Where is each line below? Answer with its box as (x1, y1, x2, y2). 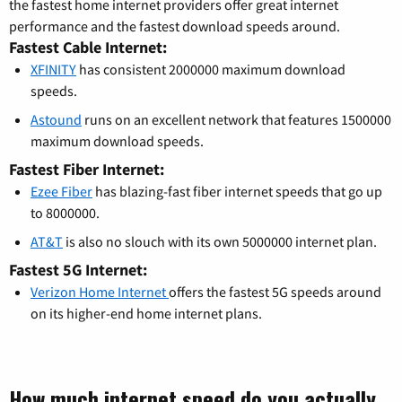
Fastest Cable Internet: (9, 37, 167, 58)
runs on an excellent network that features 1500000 (82, 110, 391, 129)
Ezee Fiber (31, 182, 92, 201)
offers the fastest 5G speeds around (169, 283, 381, 301)
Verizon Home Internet (31, 283, 169, 301)
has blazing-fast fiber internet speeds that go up (92, 182, 382, 201)
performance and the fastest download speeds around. (9, 17, 340, 36)
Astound (31, 110, 82, 129)
